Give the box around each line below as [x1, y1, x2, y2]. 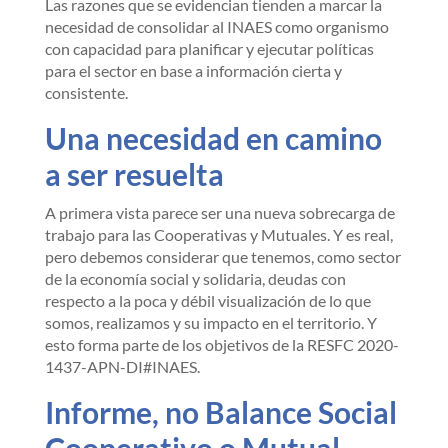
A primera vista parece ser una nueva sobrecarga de [44, 203, 395, 222]
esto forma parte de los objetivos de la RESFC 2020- [44, 335, 399, 354]
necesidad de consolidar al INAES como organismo [44, 17, 389, 36]
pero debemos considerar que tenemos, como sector [44, 247, 401, 266]
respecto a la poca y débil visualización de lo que [44, 291, 371, 310]
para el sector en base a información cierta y [44, 61, 342, 80]
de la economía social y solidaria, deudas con [44, 269, 346, 288]
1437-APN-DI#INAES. [44, 357, 200, 376]
